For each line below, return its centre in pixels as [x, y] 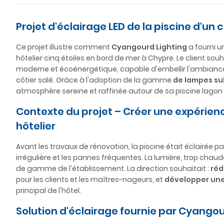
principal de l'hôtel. [48, 190]
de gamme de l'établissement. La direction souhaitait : [113, 168]
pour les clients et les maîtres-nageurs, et [90, 179]
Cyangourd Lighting [149, 47]
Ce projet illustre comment [64, 47]
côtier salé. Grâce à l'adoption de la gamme [94, 80]
